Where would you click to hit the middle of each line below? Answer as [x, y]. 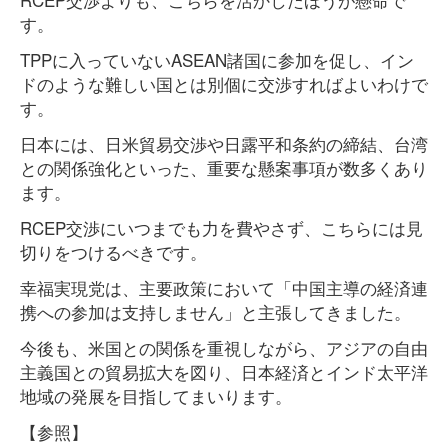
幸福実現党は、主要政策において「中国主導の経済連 [224, 287]
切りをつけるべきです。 [113, 251]
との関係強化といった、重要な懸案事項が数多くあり [224, 167]
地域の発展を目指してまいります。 [156, 395]
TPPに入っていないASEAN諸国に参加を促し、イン [217, 59]
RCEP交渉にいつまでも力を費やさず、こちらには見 [221, 227]
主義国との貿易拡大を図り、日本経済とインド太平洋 [224, 371]
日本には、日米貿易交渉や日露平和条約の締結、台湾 [224, 143]
